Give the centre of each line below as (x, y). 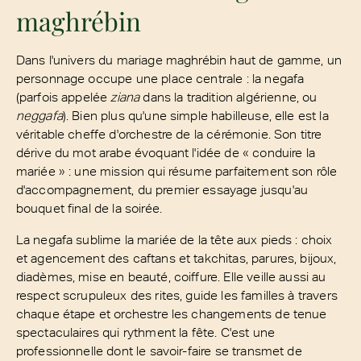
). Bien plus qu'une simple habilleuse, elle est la (195, 115)
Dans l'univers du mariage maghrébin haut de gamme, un (179, 60)
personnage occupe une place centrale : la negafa (160, 78)
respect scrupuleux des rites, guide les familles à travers (176, 295)
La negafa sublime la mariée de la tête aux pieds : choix (174, 239)
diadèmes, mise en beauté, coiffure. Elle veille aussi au (171, 276)
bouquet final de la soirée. (89, 208)
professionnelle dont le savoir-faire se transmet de (159, 350)
